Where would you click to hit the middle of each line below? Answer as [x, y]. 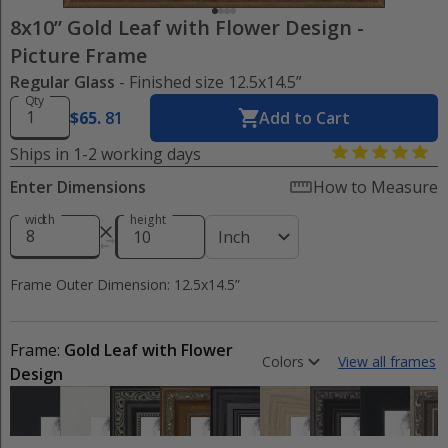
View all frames [387, 361]
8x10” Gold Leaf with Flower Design [181, 27]
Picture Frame [78, 55]
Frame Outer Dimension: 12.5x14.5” [125, 284]
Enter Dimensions [78, 187]
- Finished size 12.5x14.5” [208, 82]
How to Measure [375, 187]
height [148, 219]
